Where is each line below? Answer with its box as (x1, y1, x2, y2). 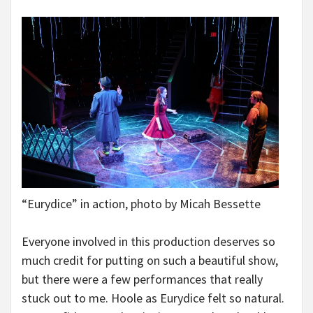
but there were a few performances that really (22, 271, 263, 287)
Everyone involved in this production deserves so (22, 233, 275, 249)
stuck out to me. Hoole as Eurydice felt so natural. (22, 290, 284, 306)
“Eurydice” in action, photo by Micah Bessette (22, 196, 261, 212)
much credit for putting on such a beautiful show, (22, 252, 278, 268)
